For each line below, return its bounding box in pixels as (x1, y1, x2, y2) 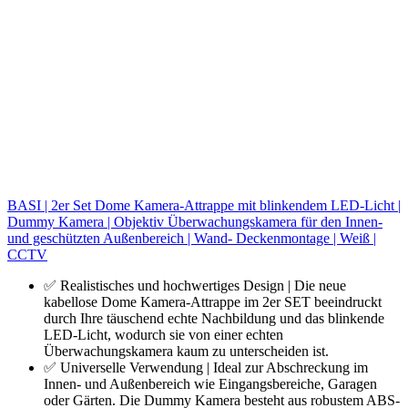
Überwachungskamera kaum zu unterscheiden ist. (44, 342, 329, 359)
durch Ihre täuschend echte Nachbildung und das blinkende (44, 310, 384, 326)
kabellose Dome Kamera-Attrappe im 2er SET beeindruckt (44, 293, 382, 310)
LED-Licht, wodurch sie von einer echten (44, 326, 283, 342)
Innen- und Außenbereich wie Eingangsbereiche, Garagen (44, 375, 377, 392)
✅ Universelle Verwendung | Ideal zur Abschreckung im (44, 359, 368, 375)
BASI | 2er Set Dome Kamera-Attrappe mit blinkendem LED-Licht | (7, 197, 401, 213)
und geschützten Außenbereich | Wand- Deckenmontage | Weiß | (7, 229, 376, 246)
